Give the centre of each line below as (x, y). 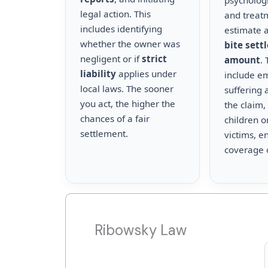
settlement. (104, 133)
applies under (146, 74)
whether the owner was (130, 44)
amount (243, 60)
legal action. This (115, 14)
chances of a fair (115, 118)
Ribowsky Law (141, 230)
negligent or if (111, 59)
